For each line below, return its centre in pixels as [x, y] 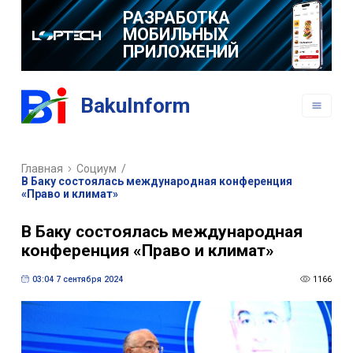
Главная [42, 169]
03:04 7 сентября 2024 [77, 279]
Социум [97, 169]
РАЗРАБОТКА [176, 17]
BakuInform [136, 106]
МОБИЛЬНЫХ [175, 35]
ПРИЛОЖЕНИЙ [180, 51]
